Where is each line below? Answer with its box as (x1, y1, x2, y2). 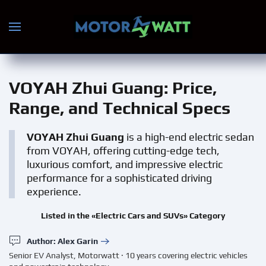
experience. (27, 185, 81, 198)
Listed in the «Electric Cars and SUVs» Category (41, 211, 225, 220)
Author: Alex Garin (27, 236, 98, 246)
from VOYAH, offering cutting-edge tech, (27, 144, 220, 157)
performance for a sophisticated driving (27, 172, 212, 184)
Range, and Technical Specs (9, 98, 230, 118)
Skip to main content (27, 28, 125, 40)
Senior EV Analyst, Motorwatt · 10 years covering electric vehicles (9, 251, 248, 260)
